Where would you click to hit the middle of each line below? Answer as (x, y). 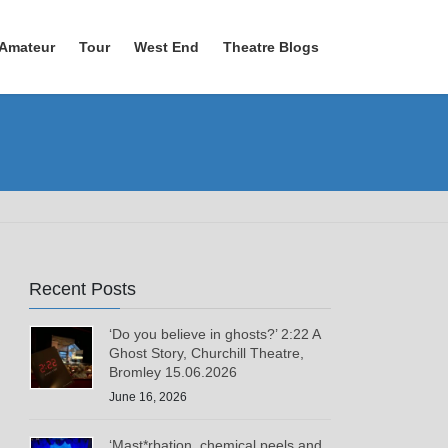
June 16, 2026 (148, 396)
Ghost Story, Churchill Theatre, (207, 353)
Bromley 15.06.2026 (173, 372)
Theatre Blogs (271, 47)
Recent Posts (83, 289)
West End (166, 47)
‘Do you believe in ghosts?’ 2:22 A (215, 334)
